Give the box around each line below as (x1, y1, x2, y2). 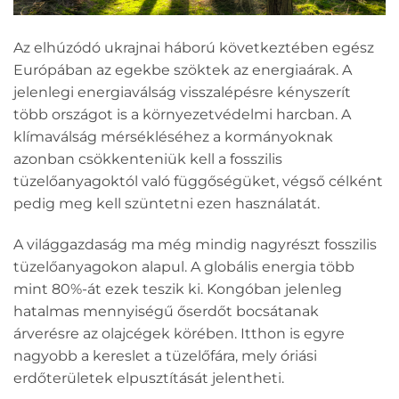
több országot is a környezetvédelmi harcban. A (13, 105, 351, 123)
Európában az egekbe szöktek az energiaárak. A (13, 61, 352, 78)
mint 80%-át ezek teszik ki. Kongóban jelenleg (13, 280, 342, 297)
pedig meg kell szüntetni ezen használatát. (13, 194, 320, 212)
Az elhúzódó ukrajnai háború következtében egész (13, 38, 374, 56)
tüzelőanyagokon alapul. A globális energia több (13, 257, 354, 275)
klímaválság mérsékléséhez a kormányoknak (13, 127, 333, 145)
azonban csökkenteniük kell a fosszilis (13, 150, 282, 167)
